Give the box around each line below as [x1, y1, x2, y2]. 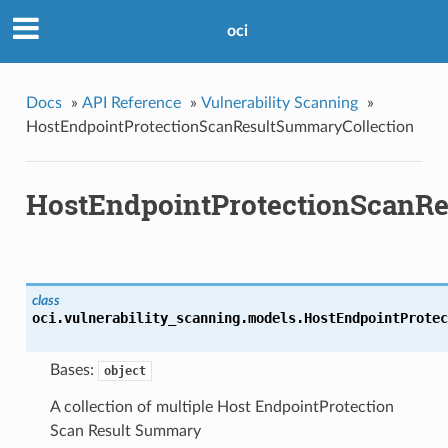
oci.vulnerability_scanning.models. [31, 310, 304, 327]
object [103, 364, 146, 379]
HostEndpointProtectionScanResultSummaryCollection [25, 118, 414, 135]
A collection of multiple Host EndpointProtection [49, 399, 394, 416]
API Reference [81, 94, 181, 111]
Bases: [49, 362, 98, 379]
